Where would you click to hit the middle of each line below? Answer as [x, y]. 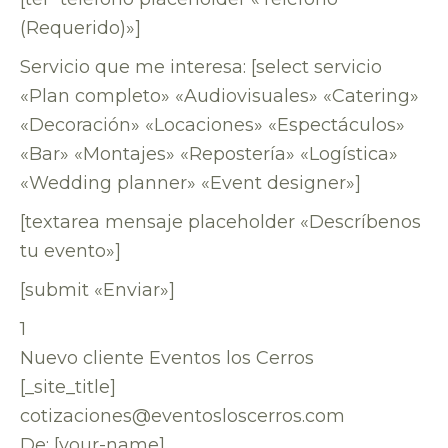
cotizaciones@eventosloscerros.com [182, 416]
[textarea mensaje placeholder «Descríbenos [220, 222]
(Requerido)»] [80, 28]
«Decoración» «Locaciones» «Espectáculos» [212, 125]
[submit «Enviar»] [97, 290]
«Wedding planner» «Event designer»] [190, 183]
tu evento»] [70, 251]
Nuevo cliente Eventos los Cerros [167, 358]
